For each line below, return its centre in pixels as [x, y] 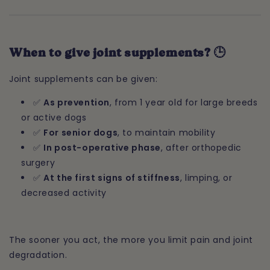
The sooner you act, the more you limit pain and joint [131, 240]
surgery [38, 162]
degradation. [38, 255]
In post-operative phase [102, 147]
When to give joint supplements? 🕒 [118, 54]
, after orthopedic [201, 147]
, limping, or [206, 177]
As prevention [77, 102]
